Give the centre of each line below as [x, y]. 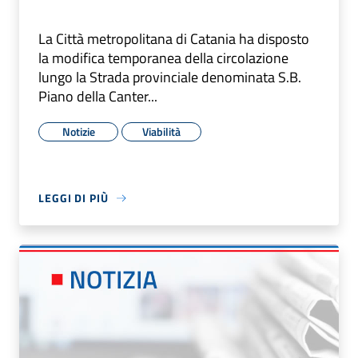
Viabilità [161, 132]
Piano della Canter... [98, 97]
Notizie [78, 132]
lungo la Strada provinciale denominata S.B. [170, 78]
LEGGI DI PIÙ [74, 198]
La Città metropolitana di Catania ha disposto [174, 39]
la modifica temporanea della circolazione [163, 58]
